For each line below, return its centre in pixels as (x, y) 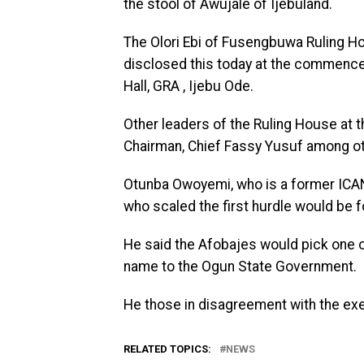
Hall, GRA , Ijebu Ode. (188, 86)
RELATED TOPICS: (167, 349)
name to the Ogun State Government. (240, 266)
